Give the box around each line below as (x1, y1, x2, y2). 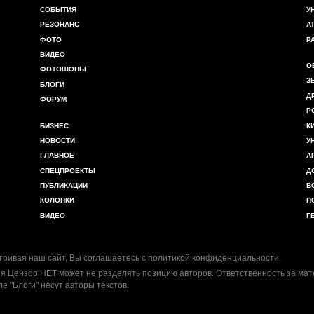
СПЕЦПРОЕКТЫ (40, 166, 95, 175)
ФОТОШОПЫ (40, 65, 86, 74)
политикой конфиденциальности (148, 253, 279, 264)
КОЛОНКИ (40, 196, 74, 205)
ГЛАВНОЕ (40, 151, 74, 160)
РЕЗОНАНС (40, 20, 79, 29)
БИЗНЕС (40, 121, 69, 130)
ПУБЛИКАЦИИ (40, 182, 88, 190)
